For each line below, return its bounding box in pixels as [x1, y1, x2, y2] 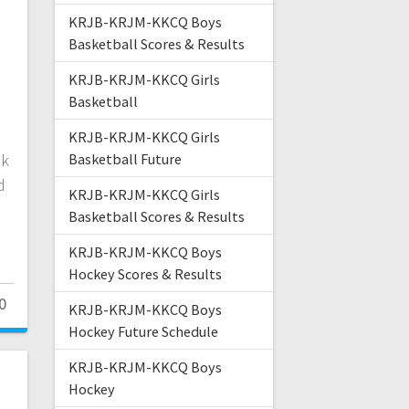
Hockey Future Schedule [68, 322, 218, 341]
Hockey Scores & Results [68, 265, 222, 284]
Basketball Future [68, 150, 182, 169]
